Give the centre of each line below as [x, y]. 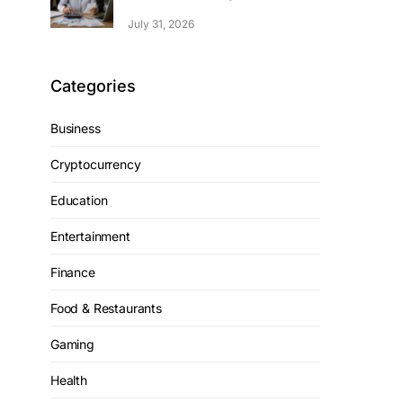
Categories [93, 86]
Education [79, 200]
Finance [73, 272]
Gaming [72, 344]
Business [76, 128]
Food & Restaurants [106, 308]
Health [69, 380]
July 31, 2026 [161, 24]
